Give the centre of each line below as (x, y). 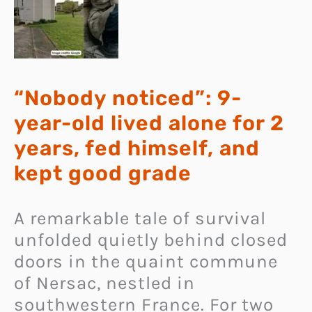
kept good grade (103, 174)
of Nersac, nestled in (104, 283)
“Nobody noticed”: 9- (128, 99)
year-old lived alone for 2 (149, 124)
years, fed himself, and (137, 149)
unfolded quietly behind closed (151, 240)
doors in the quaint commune (146, 262)
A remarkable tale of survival (140, 219)
